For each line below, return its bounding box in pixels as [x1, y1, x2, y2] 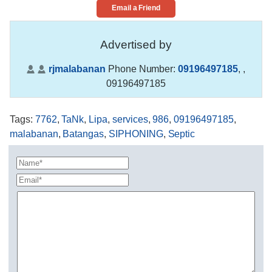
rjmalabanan [49, 64, 106, 75]
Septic [168, 129, 195, 140]
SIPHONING [109, 129, 163, 140]
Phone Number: [105, 64, 178, 75]
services [112, 114, 148, 125]
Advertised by [100, 38, 172, 52]
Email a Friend [111, 3, 161, 12]
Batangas [63, 129, 104, 140]
